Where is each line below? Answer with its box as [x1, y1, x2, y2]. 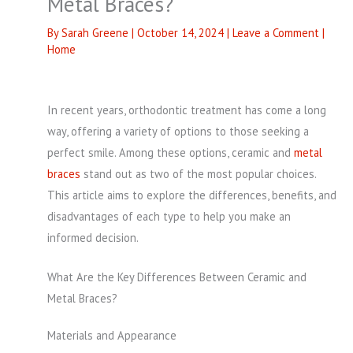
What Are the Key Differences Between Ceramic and [47, 269, 307, 284]
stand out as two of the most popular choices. [80, 165, 316, 181]
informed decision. [47, 229, 139, 245]
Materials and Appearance [47, 327, 176, 343]
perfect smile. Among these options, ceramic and [47, 144, 294, 160]
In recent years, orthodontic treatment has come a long [47, 102, 326, 117]
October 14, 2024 [137, 25, 227, 41]
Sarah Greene [61, 25, 132, 41]
